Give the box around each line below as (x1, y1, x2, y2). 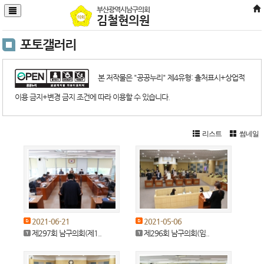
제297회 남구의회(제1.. (32, 228, 102, 237)
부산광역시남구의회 (97, 5, 150, 14)
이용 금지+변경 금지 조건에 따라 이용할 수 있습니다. (15, 92, 170, 101)
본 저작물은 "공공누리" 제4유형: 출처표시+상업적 (98, 73, 245, 82)
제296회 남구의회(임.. (143, 228, 209, 237)
